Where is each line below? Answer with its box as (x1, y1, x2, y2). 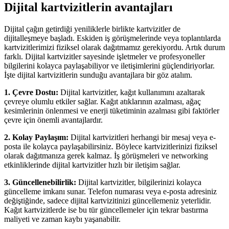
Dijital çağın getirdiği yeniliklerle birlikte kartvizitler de (4, 25, 180, 34)
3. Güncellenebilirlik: (4, 178, 76, 187)
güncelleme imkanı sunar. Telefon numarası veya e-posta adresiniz (4, 187, 217, 196)
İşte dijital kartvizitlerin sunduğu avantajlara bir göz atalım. (4, 71, 192, 80)
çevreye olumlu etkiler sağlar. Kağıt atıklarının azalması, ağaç (4, 97, 201, 106)
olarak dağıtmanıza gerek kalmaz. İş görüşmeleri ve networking (4, 151, 208, 161)
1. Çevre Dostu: (4, 88, 58, 97)
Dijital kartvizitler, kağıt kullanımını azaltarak (58, 88, 205, 97)
